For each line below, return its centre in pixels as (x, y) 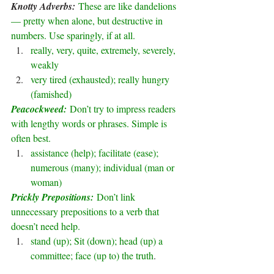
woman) (46, 182)
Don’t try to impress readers (124, 109)
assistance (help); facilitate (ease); (96, 153)
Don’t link (117, 197)
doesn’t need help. (46, 226)
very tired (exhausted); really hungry (101, 80)
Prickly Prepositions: (54, 197)
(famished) (51, 94)
